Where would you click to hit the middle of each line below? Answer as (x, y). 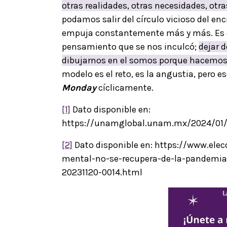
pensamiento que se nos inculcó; (130, 47)
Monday (79, 88)
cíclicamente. (127, 88)
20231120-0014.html (102, 173)
